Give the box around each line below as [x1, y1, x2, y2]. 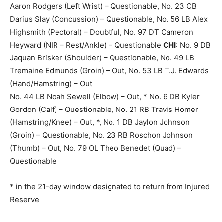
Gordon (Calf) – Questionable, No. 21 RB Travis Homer [10, 104, 198, 114]
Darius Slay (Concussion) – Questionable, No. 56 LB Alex [10, 14, 208, 24]
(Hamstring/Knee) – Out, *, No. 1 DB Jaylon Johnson [10, 117, 190, 127]
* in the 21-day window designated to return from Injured [10, 181, 210, 191]
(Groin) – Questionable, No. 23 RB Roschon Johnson [10, 130, 193, 140]
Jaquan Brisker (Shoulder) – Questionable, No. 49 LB [10, 53, 194, 62]
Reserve [10, 194, 39, 204]
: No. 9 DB [176, 40, 211, 50]
